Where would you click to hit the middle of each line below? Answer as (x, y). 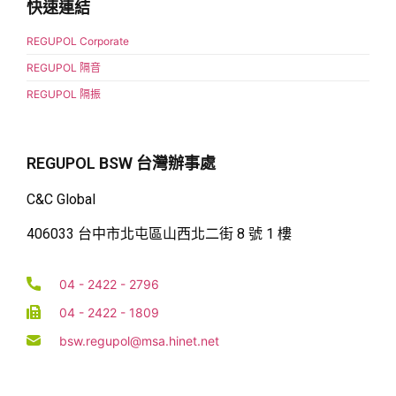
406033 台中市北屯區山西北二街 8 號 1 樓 (159, 233)
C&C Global (61, 200)
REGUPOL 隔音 (64, 68)
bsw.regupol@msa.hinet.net (139, 340)
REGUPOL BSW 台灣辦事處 (121, 164)
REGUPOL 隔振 (64, 95)
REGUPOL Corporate (78, 42)
